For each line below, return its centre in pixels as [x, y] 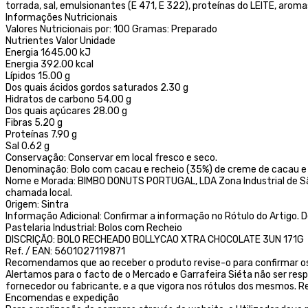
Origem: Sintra [37, 204]
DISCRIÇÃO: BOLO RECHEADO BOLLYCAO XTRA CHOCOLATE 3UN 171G [155, 239]
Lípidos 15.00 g [38, 76]
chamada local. [39, 192]
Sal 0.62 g [27, 146]
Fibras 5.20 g [34, 122]
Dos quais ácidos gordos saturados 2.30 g [97, 87]
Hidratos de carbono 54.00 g [68, 99]
